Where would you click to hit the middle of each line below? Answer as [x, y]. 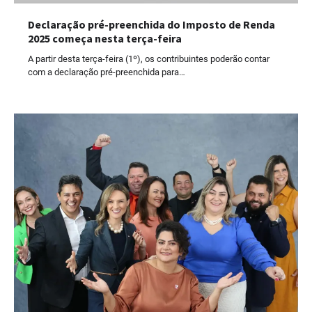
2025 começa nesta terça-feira [105, 38]
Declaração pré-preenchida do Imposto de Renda [151, 24]
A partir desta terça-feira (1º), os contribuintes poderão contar [149, 58]
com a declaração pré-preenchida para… [107, 72]
